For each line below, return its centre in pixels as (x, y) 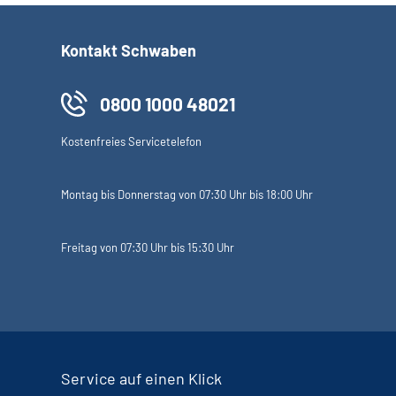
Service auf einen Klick (141, 378)
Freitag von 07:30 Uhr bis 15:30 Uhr (148, 247)
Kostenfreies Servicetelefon (131, 141)
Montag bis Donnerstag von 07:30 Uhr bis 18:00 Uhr (187, 194)
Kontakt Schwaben (129, 50)
